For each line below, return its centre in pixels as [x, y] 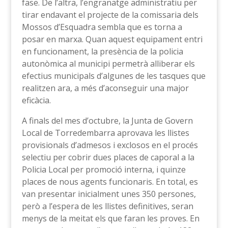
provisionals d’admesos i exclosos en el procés [110, 145]
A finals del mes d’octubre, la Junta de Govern [107, 121]
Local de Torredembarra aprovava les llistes [105, 133]
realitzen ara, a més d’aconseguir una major [105, 88]
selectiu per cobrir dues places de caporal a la [108, 158]
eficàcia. [36, 101]
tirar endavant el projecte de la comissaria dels [110, 15]
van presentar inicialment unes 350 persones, [109, 194]
